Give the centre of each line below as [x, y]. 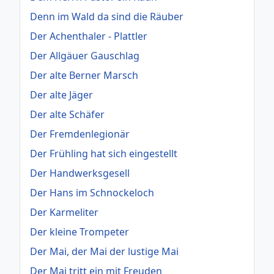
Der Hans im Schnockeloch [92, 192]
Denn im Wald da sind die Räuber [107, 16]
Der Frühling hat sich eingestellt [104, 153]
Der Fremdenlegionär [80, 134]
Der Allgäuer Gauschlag [85, 55]
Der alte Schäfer [67, 114]
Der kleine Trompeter [80, 231]
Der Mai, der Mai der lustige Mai [104, 251]
